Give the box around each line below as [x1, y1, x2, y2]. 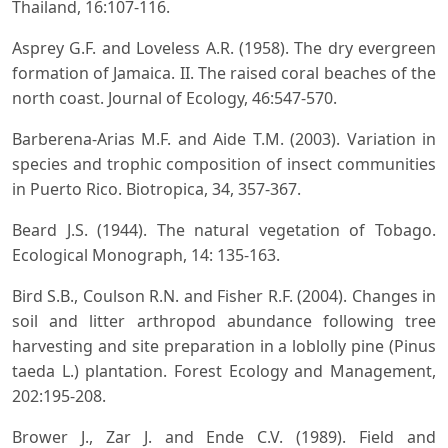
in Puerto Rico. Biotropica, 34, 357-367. [12, 177, 301, 200]
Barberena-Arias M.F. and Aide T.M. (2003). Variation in [12, 127, 436, 150]
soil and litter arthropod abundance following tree [12, 309, 436, 332]
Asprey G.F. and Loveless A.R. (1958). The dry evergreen [12, 36, 436, 59]
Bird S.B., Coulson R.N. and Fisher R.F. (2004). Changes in [12, 284, 436, 307]
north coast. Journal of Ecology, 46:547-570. [12, 86, 337, 109]
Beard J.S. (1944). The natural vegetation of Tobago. [12, 218, 436, 241]
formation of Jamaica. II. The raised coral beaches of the [12, 61, 436, 84]
